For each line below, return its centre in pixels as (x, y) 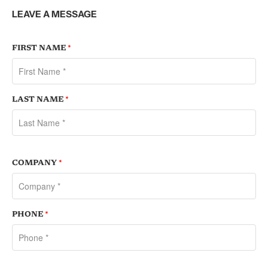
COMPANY (35, 163)
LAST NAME (39, 100)
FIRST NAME (40, 48)
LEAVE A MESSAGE (54, 14)
